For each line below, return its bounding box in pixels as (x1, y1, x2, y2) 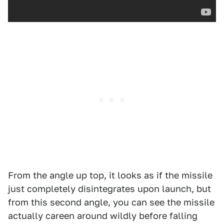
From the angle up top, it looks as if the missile (8, 170, 212, 180)
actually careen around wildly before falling (8, 210, 197, 221)
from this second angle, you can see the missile (8, 197, 214, 207)
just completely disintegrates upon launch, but (8, 183, 211, 194)
